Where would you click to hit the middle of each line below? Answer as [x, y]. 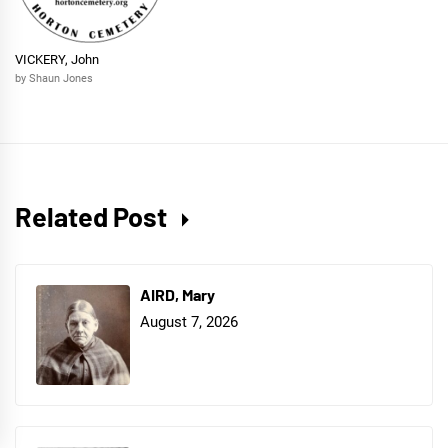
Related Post [93, 215]
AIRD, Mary [179, 294]
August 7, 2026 [189, 322]
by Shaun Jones [54, 79]
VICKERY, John [58, 60]
